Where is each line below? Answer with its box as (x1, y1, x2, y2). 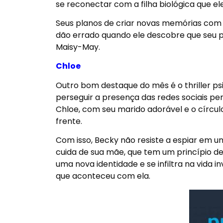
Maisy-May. (56, 41, 100, 53)
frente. (56, 115, 84, 127)
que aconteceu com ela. (56, 170, 150, 182)
